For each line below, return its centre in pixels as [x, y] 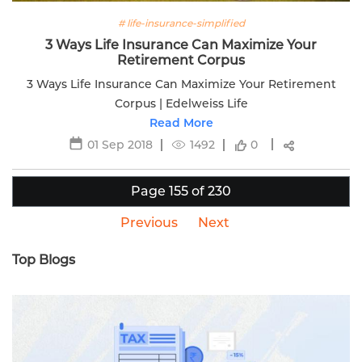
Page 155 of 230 [181, 192]
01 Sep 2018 [120, 144]
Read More [181, 123]
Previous [149, 223]
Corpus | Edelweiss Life [181, 104]
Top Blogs [44, 260]
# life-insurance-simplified [181, 23]
